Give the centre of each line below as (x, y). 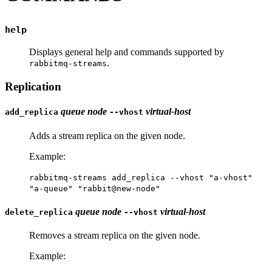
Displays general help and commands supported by (127, 52)
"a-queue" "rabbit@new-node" (95, 188)
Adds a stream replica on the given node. (107, 135)
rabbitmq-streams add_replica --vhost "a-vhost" (141, 177)
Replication (33, 87)
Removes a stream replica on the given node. (115, 236)
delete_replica (39, 212)
